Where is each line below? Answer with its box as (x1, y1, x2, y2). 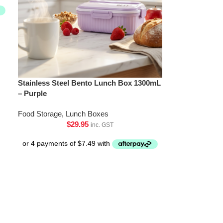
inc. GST (91, 121, 114, 128)
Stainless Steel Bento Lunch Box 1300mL (18, 78, 161, 87)
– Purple (18, 89, 47, 98)
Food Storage (18, 109, 62, 118)
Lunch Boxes (66, 109, 109, 118)
